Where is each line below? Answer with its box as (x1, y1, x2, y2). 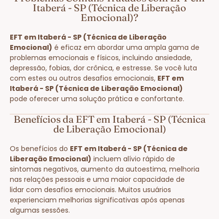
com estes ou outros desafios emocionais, (10, 73, 157, 83)
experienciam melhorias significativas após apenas (10, 195, 185, 205)
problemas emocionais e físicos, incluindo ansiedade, (10, 52, 192, 63)
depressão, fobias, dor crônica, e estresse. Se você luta (10, 63, 197, 73)
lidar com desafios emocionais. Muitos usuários (10, 184, 171, 195)
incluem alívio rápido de (91, 153, 175, 164)
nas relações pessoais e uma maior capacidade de (10, 174, 185, 184)
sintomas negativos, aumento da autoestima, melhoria (10, 164, 199, 174)
